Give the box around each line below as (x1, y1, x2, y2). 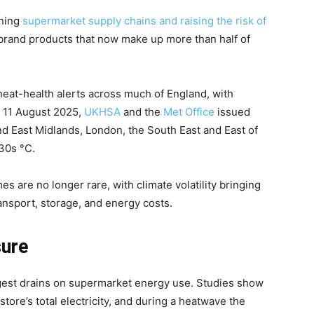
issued (214, 104, 250, 118)
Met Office (163, 104, 214, 118)
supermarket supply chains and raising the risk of (22, 13, 266, 27)
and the (121, 104, 163, 118)
